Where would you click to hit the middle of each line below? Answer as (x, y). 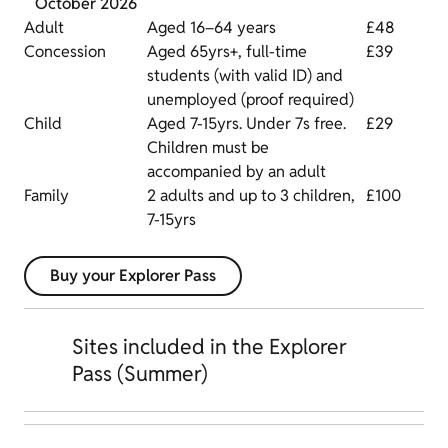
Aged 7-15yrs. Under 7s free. (246, 123)
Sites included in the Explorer (209, 346)
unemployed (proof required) (250, 99)
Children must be (208, 147)
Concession (65, 51)
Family (46, 195)
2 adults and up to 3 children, (251, 195)
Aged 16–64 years (211, 27)
